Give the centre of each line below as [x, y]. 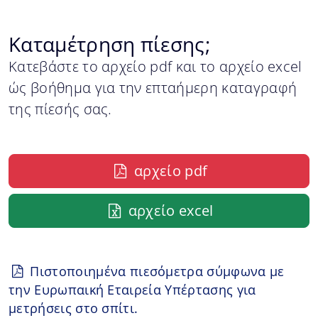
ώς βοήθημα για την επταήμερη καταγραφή [153, 87]
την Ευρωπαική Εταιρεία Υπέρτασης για [132, 289]
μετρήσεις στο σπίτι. [73, 308]
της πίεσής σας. [60, 109]
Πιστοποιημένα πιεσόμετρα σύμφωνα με [155, 271]
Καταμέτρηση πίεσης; [110, 44]
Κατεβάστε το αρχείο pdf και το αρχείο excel [155, 66]
